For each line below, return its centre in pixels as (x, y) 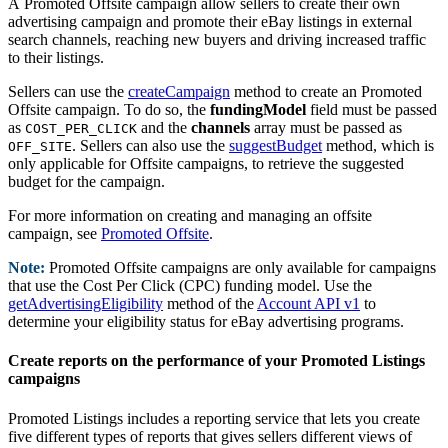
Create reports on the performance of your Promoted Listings (216, 361)
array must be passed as (326, 128)
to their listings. (56, 58)
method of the (210, 304)
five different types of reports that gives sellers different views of (210, 436)
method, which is (378, 146)
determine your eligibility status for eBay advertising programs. (206, 322)
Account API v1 (308, 304)
